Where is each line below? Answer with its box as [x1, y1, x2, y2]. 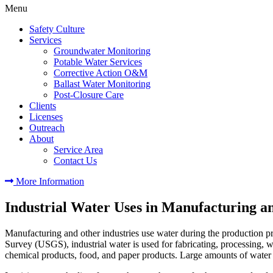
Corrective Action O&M [54, 68, 147, 78]
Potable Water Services [54, 57, 142, 67]
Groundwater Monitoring [54, 46, 151, 56]
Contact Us [54, 155, 97, 166]
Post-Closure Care [54, 90, 124, 100]
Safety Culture [29, 24, 85, 34]
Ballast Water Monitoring [54, 79, 151, 89]
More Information [16, 176, 84, 186]
